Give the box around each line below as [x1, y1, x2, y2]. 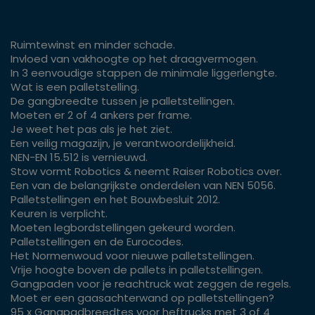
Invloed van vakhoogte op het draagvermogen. [11, 51, 258, 67]
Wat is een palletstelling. [11, 79, 139, 95]
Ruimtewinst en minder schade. [11, 37, 175, 53]
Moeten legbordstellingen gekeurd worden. [11, 220, 236, 236]
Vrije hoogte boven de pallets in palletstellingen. [11, 262, 263, 278]
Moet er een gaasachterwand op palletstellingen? [11, 290, 274, 306]
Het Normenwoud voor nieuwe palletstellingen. [11, 248, 255, 264]
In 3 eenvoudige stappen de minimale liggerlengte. [11, 65, 277, 81]
